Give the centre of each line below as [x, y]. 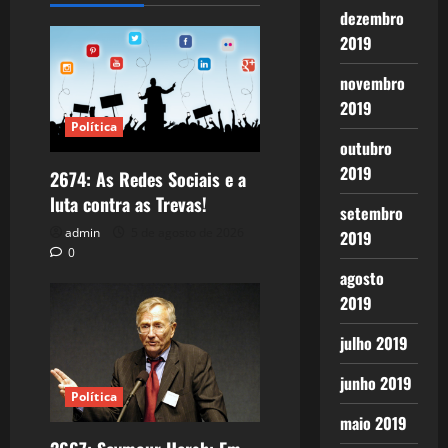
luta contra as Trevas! [128, 204]
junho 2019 [375, 383]
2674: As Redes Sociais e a [148, 179]
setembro [371, 213]
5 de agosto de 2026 [186, 233]
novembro [372, 83]
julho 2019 [373, 343]
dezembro [371, 18]
